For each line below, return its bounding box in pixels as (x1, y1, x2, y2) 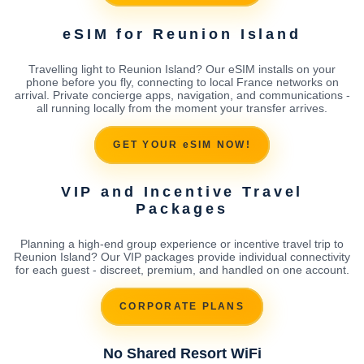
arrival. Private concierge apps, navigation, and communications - (14, 88, 350, 102)
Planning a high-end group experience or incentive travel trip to (20, 236, 344, 250)
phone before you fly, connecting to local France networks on (25, 75, 339, 89)
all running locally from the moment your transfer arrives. (37, 101, 327, 115)
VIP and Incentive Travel (60, 183, 304, 200)
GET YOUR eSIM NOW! (113, 139, 251, 151)
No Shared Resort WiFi (102, 344, 262, 362)
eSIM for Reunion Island (63, 25, 301, 42)
